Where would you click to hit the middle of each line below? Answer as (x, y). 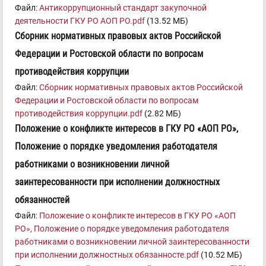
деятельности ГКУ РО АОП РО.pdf (80, 21)
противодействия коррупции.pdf (79, 114)
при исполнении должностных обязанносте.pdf (107, 255)
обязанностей (42, 200)
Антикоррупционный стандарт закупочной (123, 8)
